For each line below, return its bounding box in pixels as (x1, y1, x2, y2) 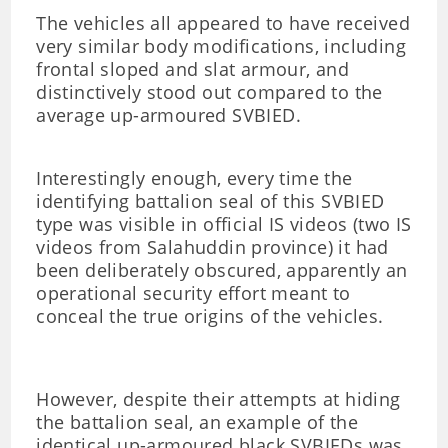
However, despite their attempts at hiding (36, 387, 401, 411)
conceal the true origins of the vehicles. (36, 304, 384, 328)
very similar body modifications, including (36, 34, 407, 58)
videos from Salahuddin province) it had (36, 235, 389, 259)
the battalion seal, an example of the (36, 410, 359, 434)
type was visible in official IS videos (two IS (36, 212, 412, 236)
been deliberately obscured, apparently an (36, 258, 408, 282)
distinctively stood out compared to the (36, 80, 383, 104)
